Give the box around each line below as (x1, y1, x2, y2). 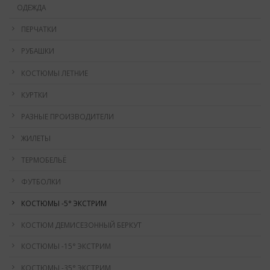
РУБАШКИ (21, 46, 54, 56)
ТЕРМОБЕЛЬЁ (21, 154, 66, 165)
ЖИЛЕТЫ (21, 133, 51, 143)
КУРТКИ (21, 89, 48, 99)
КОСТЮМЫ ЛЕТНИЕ (21, 67, 88, 78)
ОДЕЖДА (16, 2, 46, 13)
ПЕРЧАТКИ (21, 24, 57, 34)
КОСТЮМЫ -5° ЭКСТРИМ (21, 198, 107, 209)
